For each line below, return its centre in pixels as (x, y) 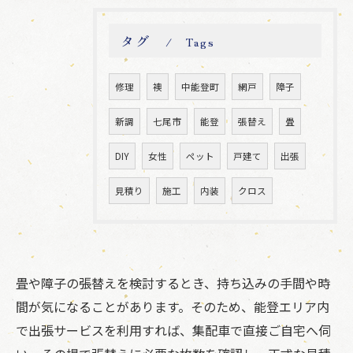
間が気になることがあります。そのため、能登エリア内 (173, 307)
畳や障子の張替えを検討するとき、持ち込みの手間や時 (173, 283)
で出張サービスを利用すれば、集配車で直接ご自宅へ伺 (173, 330)
